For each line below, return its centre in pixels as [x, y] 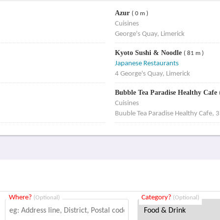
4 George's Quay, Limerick [152, 74]
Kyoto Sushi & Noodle [149, 53]
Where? [21, 198]
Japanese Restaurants [147, 64]
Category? [157, 198]
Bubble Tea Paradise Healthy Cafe [167, 93]
